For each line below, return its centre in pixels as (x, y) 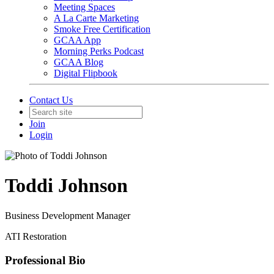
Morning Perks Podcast (99, 51)
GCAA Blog (79, 62)
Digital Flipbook (86, 73)
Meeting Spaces (84, 7)
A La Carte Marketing (96, 18)
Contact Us (51, 100)
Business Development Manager (68, 215)
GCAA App (77, 40)
